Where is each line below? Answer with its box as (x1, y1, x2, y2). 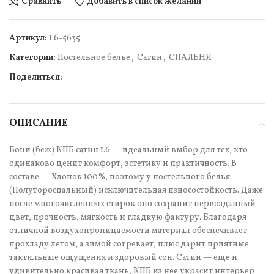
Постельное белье (57, 51, 130, 64)
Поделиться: (9, 71, 62, 83)
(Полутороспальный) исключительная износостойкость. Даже (9, 184, 263, 196)
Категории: (9, 51, 56, 64)
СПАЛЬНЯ (169, 51, 212, 64)
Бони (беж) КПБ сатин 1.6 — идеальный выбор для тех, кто (9, 144, 248, 156)
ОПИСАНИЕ (9, 116, 68, 130)
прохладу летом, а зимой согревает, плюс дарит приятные (9, 238, 249, 250)
